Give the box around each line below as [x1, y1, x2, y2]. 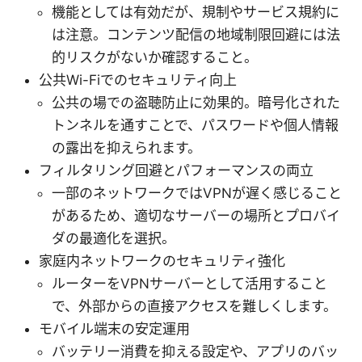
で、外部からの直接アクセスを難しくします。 [52, 298, 337, 315]
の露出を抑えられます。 [52, 140, 201, 157]
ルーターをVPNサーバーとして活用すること [52, 276, 327, 293]
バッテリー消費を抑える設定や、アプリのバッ [52, 343, 339, 360]
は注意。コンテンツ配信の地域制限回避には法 [52, 27, 340, 44]
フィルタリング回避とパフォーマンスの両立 [39, 162, 314, 179]
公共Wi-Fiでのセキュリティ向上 [39, 72, 237, 89]
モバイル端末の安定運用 [39, 321, 190, 338]
